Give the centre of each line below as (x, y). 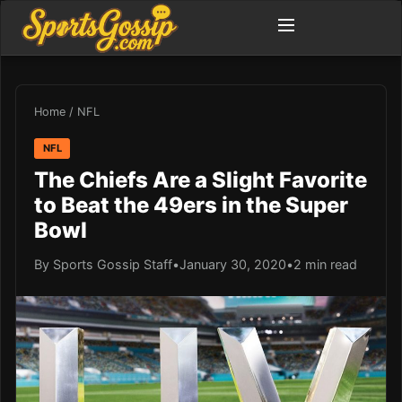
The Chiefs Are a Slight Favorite (201, 179)
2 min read (325, 264)
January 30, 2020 (233, 264)
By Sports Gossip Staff (103, 264)
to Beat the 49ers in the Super (191, 205)
